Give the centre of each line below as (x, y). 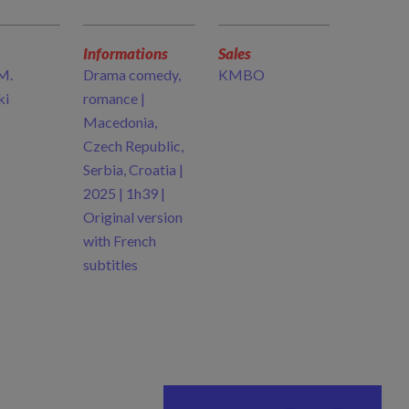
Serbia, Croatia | (133, 169)
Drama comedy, (132, 74)
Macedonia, (120, 121)
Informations (126, 53)
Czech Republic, (133, 145)
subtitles (110, 264)
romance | (114, 98)
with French (120, 240)
